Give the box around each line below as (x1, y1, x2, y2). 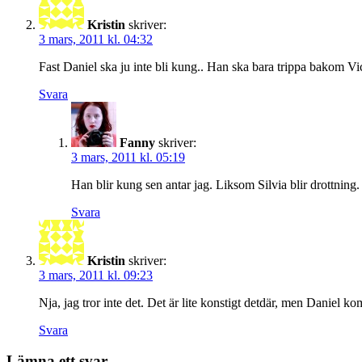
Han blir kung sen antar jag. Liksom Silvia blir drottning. (71, 177, 360, 192)
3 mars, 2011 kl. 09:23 (39, 267, 153, 282)
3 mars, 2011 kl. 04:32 (39, 32, 153, 46)
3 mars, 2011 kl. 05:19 (71, 149, 185, 164)
